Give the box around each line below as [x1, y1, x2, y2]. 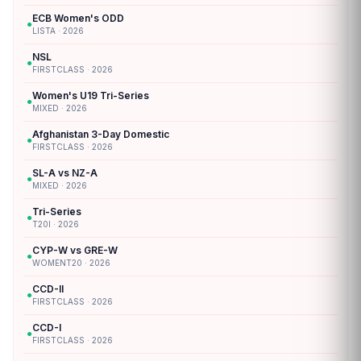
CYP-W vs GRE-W [32, 243, 118, 256]
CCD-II [32, 282, 64, 295]
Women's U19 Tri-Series [32, 89, 149, 102]
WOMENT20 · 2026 [32, 257, 110, 268]
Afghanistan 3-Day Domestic [32, 127, 169, 140]
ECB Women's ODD [32, 11, 124, 24]
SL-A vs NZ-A [32, 166, 98, 179]
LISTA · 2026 [32, 25, 84, 35]
